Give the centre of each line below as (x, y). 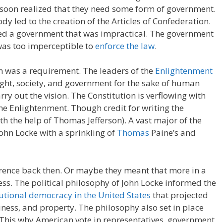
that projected (179, 195)
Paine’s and (172, 133)
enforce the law (125, 46)
